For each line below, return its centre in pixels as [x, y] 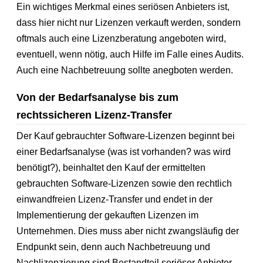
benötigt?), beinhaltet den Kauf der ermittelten [111, 167]
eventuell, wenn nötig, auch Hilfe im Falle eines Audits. [130, 55]
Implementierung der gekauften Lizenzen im [108, 215]
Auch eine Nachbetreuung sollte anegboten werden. [125, 70]
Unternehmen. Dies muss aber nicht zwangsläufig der [128, 231]
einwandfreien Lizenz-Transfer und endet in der [115, 199]
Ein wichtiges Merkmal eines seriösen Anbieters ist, [123, 7]
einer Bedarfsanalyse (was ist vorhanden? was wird [124, 151]
